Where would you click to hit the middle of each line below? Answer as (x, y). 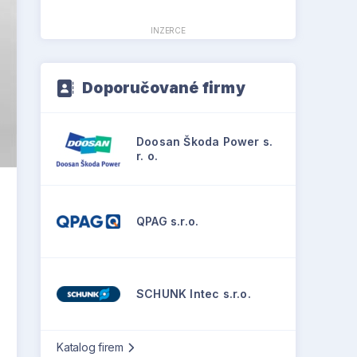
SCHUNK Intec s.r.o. (194, 294)
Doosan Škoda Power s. (205, 142)
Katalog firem (90, 347)
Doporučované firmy (164, 88)
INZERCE (168, 31)
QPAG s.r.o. (168, 222)
